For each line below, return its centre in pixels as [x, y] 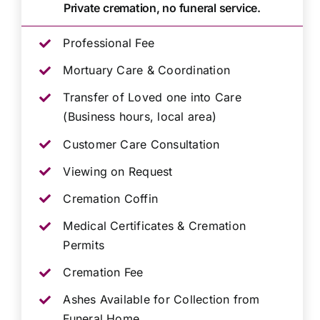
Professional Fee [109, 42]
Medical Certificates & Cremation [155, 226]
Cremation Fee [103, 272]
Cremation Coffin [111, 198]
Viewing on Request [118, 171]
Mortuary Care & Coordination [147, 70]
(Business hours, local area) [140, 117]
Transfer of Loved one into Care [152, 97]
